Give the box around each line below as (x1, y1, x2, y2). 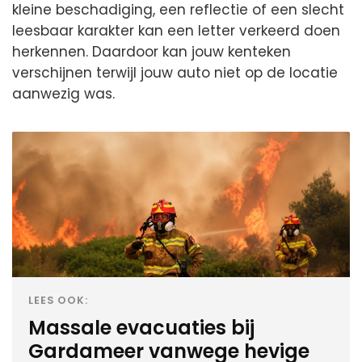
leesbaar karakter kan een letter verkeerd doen (12, 20, 340, 40)
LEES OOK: (28, 293, 89, 307)
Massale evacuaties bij (28, 314, 255, 341)
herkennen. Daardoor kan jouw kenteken (12, 41, 291, 61)
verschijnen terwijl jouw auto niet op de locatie (12, 62, 338, 82)
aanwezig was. (12, 83, 115, 103)
